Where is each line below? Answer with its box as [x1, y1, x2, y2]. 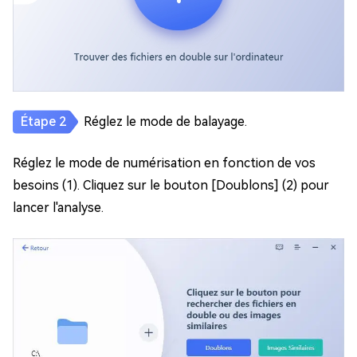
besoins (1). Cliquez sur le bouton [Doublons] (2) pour [13, 178, 329, 194]
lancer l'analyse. [13, 200, 104, 216]
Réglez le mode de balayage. [84, 114, 247, 130]
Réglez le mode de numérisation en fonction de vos [13, 155, 316, 171]
